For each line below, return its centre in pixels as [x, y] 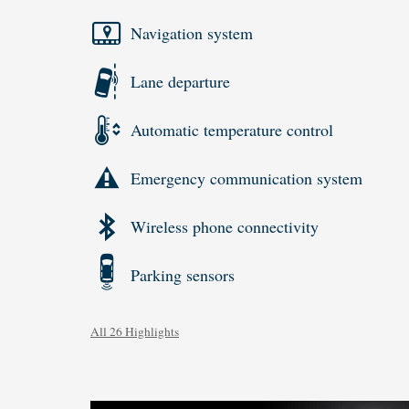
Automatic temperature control [232, 130]
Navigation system [192, 33]
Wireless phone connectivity [225, 227]
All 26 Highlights [135, 331]
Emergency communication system [246, 178]
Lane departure [180, 82]
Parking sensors [183, 275]
